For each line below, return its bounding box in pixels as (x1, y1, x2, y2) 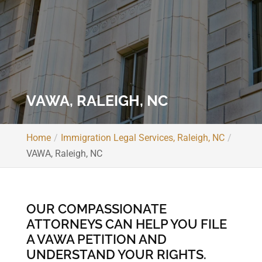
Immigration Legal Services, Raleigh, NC (60, 132, 225, 143)
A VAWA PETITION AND (26, 232, 167, 247)
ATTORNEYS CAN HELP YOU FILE (26, 216, 227, 232)
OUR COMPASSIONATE (26, 201, 167, 216)
